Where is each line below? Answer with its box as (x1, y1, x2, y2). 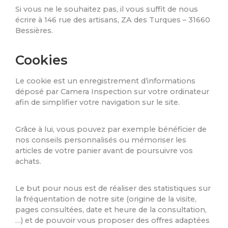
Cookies (15, 52, 68, 68)
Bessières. (15, 26, 55, 36)
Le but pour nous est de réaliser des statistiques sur (15, 184, 211, 193)
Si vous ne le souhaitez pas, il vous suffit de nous (15, 5, 198, 14)
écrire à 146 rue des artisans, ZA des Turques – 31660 (15, 15, 210, 25)
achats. (15, 157, 41, 166)
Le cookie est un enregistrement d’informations (15, 76, 195, 86)
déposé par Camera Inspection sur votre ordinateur (15, 87, 209, 97)
